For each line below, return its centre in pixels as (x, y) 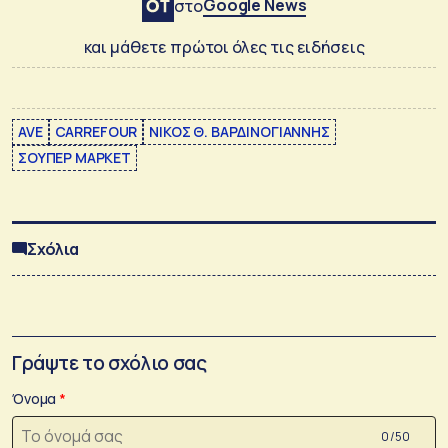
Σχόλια (53, 248)
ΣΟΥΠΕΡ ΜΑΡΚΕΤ (75, 157)
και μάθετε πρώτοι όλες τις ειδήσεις (224, 46)
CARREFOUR (96, 131)
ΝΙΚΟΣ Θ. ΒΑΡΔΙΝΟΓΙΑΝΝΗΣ (239, 131)
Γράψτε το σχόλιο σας (109, 363)
